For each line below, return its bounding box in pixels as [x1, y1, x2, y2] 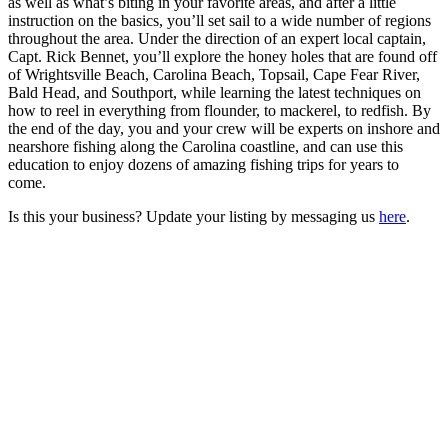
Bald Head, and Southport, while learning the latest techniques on [8, 83, 421, 101]
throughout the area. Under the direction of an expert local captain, [8, 29, 426, 47]
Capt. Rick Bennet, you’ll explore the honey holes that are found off [8, 47, 437, 65]
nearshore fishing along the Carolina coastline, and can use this [8, 137, 403, 155]
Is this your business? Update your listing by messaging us [8, 207, 379, 225]
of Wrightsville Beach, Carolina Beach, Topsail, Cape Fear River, [8, 65, 420, 83]
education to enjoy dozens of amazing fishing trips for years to [8, 155, 399, 173]
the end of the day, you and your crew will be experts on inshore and [8, 119, 440, 137]
